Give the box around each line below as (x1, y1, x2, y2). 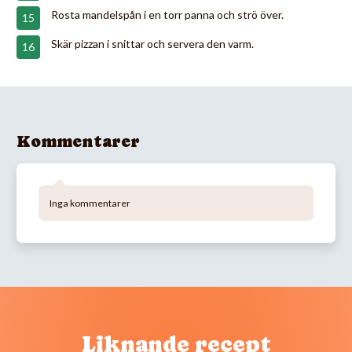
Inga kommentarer (49, 196, 130, 209)
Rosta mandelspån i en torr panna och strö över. (51, 7, 284, 21)
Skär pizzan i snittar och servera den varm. (51, 36, 254, 50)
